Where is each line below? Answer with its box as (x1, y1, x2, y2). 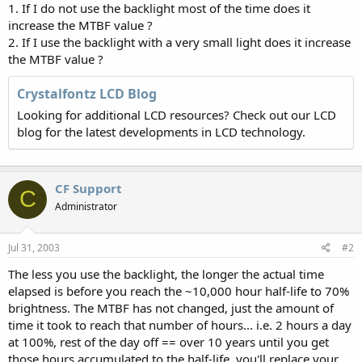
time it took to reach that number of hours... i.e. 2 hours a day (8, 317, 351, 333)
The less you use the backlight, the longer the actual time (8, 266, 324, 282)
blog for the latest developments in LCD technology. (17, 123, 305, 140)
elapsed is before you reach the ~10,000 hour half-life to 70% (8, 283, 349, 299)
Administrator (55, 199, 117, 213)
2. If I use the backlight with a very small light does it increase (8, 33, 351, 50)
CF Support (55, 179, 122, 196)
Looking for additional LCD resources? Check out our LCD (17, 106, 336, 123)
